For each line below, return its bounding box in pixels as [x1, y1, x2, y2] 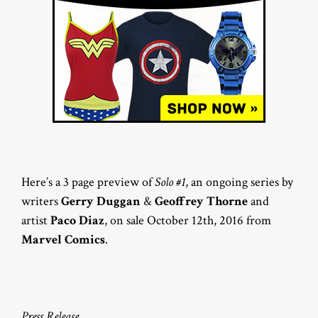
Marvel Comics [21, 231, 105, 248]
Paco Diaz [50, 212, 104, 229]
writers [21, 193, 61, 209]
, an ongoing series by [185, 174, 293, 190]
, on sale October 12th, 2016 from [104, 212, 271, 229]
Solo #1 [155, 174, 185, 190]
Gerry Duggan [61, 193, 141, 209]
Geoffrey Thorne [155, 193, 248, 209]
